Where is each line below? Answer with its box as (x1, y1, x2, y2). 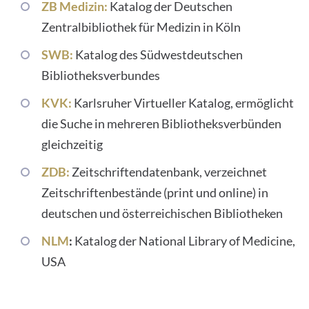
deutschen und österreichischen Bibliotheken (41, 206, 283, 221)
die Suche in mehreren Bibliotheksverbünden (41, 116, 281, 131)
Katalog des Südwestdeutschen (73, 47, 243, 62)
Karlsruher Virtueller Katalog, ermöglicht (72, 95, 294, 110)
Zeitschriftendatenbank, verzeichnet (72, 164, 267, 179)
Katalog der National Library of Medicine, (74, 233, 295, 248)
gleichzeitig (41, 137, 103, 152)
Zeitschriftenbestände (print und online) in (41, 185, 268, 200)
